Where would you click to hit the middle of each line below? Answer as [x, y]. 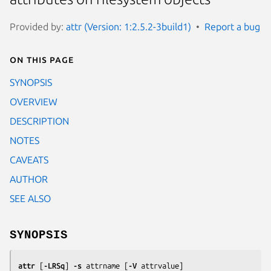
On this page [42, 59]
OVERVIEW [34, 101]
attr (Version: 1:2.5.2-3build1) [129, 26]
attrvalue [160, 265]
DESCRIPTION [39, 121]
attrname [103, 265]
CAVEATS [29, 159]
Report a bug [232, 26]
